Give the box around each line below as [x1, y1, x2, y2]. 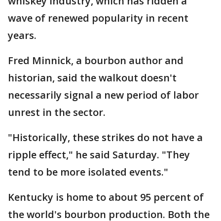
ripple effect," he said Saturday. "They [8, 148, 190, 162]
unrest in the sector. [8, 106, 106, 119]
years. [8, 29, 37, 42]
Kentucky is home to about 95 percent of [8, 190, 204, 204]
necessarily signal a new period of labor [8, 88, 199, 102]
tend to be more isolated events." [8, 165, 168, 179]
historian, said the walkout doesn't [8, 71, 177, 85]
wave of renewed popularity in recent [8, 11, 188, 25]
